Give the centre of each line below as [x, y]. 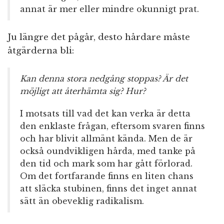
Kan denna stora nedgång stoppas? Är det [104, 79]
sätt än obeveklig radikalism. [82, 201]
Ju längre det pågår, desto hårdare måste [99, 37]
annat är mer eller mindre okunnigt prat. [109, 9]
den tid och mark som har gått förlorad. [106, 164]
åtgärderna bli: [41, 51]
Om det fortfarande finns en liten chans [107, 176]
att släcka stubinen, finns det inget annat [108, 189]
